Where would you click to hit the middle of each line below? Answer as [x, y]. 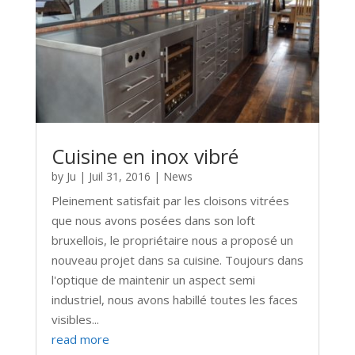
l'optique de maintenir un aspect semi [153, 280]
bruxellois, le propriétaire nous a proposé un [172, 240]
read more [80, 340]
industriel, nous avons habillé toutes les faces [174, 300]
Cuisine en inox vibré [145, 157]
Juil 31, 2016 [119, 177]
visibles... [75, 320]
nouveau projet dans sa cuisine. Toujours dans [177, 260]
